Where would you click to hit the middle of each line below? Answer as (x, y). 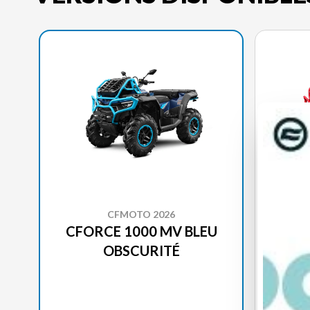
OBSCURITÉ (141, 250)
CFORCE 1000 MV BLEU (141, 231)
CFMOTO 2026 (141, 214)
